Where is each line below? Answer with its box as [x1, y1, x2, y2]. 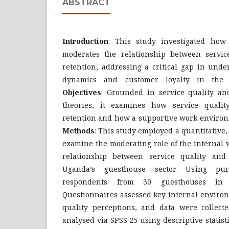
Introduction [62, 36, 108, 46]
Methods [62, 126, 95, 135]
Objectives [62, 87, 101, 97]
